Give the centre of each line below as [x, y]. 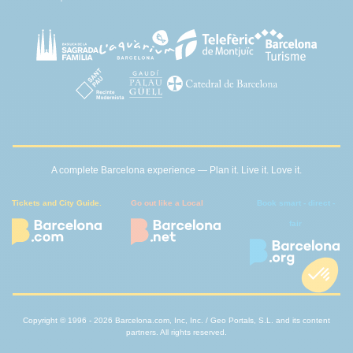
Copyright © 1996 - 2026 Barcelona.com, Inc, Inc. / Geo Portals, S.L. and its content [176, 320]
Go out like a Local [167, 203]
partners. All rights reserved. [176, 332]
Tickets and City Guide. [57, 203]
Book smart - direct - [295, 203]
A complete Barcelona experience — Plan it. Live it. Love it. [176, 171]
